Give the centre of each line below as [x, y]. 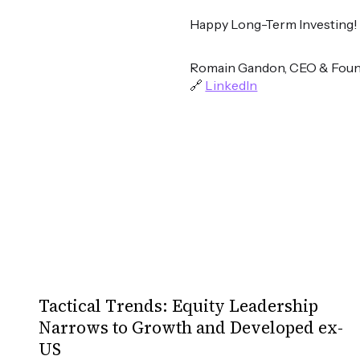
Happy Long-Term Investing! [274, 24]
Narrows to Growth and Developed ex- [191, 327]
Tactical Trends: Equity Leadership [178, 305]
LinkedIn [231, 85]
